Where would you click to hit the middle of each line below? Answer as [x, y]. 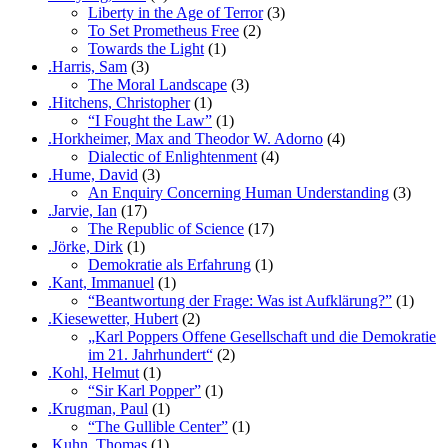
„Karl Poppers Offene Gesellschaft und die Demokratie [262, 336]
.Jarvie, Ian [82, 210]
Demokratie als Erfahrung [169, 264]
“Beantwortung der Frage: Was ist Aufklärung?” [240, 300]
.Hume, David [93, 174]
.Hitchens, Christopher [119, 102]
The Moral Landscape [157, 84]
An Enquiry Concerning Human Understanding [238, 192]
